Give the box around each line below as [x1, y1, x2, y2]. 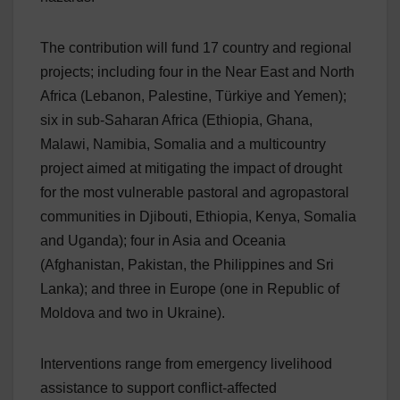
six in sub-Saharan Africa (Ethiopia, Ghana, [40, 112, 312, 128]
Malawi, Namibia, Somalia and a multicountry [40, 136, 326, 152]
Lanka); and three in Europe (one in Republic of [40, 280, 339, 296]
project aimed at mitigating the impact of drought [40, 160, 342, 176]
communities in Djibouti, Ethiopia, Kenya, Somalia [40, 208, 356, 224]
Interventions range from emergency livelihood [40, 355, 332, 371]
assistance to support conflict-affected [40, 379, 277, 396]
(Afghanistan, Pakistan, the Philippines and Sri [40, 256, 334, 272]
